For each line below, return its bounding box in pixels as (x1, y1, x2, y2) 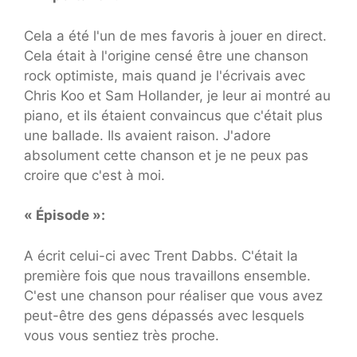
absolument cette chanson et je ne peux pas (24, 147, 308, 163)
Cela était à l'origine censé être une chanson (24, 47, 308, 64)
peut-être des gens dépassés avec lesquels (24, 307, 304, 324)
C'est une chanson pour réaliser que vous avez (24, 287, 323, 304)
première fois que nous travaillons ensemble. (24, 267, 311, 284)
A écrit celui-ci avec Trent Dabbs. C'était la (24, 247, 298, 264)
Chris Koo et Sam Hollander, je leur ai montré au (24, 87, 331, 104)
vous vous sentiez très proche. (24, 327, 219, 343)
